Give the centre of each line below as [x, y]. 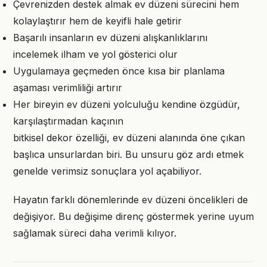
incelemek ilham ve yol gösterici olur [95, 54]
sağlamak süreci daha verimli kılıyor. [95, 233]
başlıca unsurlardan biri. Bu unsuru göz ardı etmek [128, 154]
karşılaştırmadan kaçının [68, 121]
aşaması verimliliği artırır [68, 88]
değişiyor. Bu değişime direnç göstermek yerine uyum [133, 216]
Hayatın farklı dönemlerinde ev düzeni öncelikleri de [131, 200]
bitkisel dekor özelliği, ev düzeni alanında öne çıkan [129, 138]
